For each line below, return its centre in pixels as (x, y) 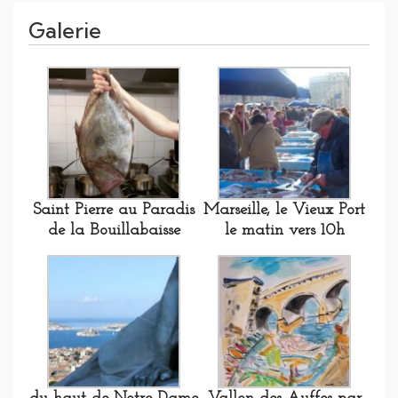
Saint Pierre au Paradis (114, 211)
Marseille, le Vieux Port (284, 211)
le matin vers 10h (284, 231)
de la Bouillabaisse (114, 231)
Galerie (65, 31)
